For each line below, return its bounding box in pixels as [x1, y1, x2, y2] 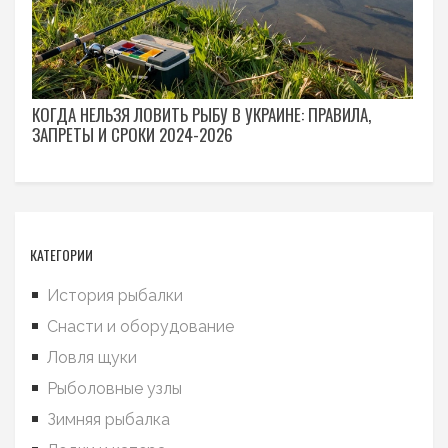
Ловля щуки [47, 347, 137, 367]
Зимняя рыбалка [47, 409, 170, 429]
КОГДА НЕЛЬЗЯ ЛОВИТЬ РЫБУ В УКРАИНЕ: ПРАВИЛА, [32, 101, 371, 127]
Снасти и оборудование [47, 316, 234, 336]
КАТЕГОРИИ [30, 243, 93, 265]
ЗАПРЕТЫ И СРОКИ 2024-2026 [32, 121, 233, 147]
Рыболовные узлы [47, 378, 182, 398]
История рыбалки [47, 285, 183, 305]
